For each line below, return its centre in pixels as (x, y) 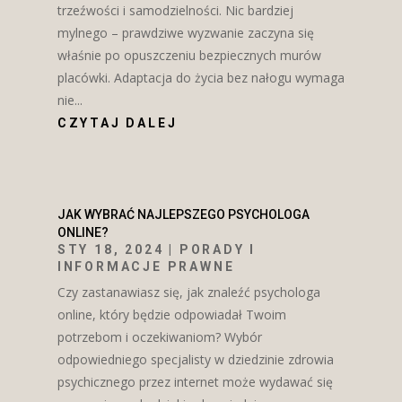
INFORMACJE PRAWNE (146, 266)
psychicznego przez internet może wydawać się (195, 381)
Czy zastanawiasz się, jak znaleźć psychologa (188, 292)
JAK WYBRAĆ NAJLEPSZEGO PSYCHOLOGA (183, 214)
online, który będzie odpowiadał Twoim (171, 314)
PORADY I (218, 249)
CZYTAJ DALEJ (117, 123)
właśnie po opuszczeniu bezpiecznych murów (189, 56)
